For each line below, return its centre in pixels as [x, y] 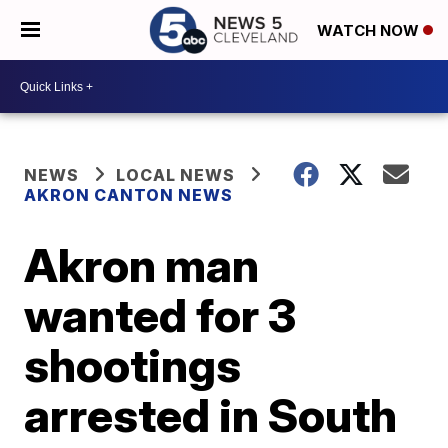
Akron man [142, 265]
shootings [133, 365]
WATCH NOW [370, 31]
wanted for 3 [160, 315]
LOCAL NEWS [176, 175]
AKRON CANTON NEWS [129, 195]
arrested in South [211, 415]
